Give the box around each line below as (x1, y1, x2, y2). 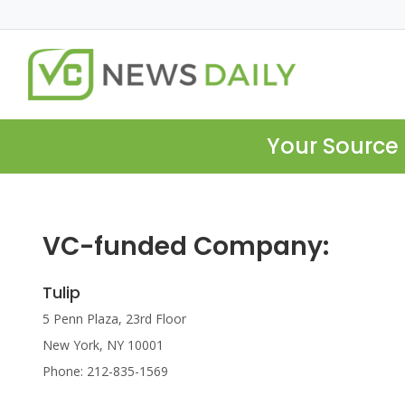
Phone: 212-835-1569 (42, 363, 168, 381)
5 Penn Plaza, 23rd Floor (42, 310, 186, 328)
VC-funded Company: (42, 229, 329, 265)
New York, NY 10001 (42, 336, 164, 354)
